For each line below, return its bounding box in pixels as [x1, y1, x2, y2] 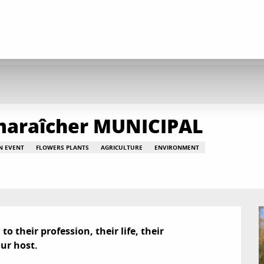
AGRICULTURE [101, 143, 143, 151]
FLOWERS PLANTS [36, 143, 89, 151]
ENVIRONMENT [154, 143, 199, 151]
